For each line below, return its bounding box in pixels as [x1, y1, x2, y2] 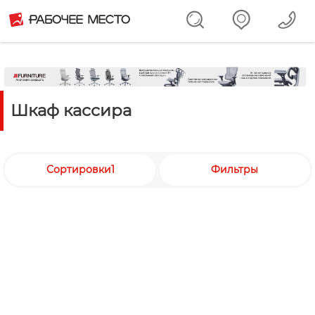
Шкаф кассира [11, 100, 131, 120]
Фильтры [211, 162, 259, 176]
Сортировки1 [46, 162, 115, 176]
